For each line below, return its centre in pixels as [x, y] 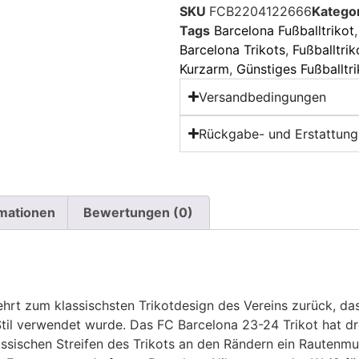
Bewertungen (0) [139, 213]
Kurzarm [204, 69]
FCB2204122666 [260, 11]
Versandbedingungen [263, 97]
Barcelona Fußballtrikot [284, 30]
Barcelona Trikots [232, 49]
